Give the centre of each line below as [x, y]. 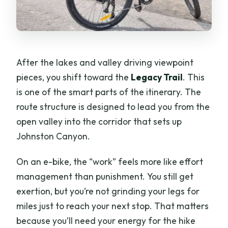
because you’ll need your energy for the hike [106, 220]
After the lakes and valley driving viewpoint [105, 62]
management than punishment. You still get [105, 176]
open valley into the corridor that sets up [99, 121]
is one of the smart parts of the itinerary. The [109, 92]
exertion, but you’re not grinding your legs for [108, 191]
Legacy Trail [157, 77]
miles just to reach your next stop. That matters [113, 206]
